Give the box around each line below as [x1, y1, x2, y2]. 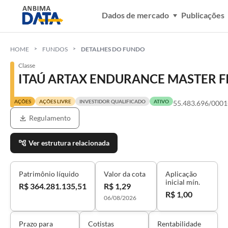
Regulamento [29, 113, 71, 122]
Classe [18, 62, 35, 69]
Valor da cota [104, 169, 146, 178]
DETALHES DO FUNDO [81, 45, 145, 53]
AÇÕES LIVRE [39, 98, 71, 104]
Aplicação [165, 169, 197, 178]
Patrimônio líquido [19, 169, 79, 178]
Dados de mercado [102, 10, 169, 20]
